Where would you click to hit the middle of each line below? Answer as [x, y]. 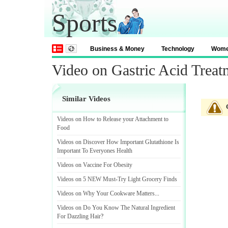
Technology [178, 49]
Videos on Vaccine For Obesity [95, 165]
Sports [84, 23]
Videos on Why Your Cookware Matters [106, 193]
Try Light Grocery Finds [147, 179]
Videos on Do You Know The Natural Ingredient [116, 208]
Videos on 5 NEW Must [86, 179]
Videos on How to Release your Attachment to [113, 119]
